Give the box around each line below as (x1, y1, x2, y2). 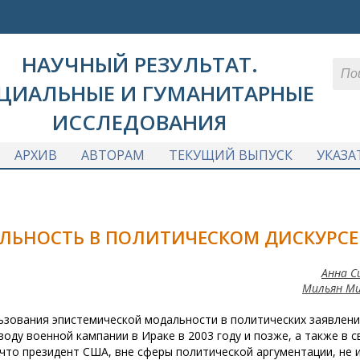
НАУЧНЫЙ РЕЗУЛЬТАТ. (22, 50, 258, 79)
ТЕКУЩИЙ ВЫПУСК (168, 146, 292, 164)
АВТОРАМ (80, 146, 145, 164)
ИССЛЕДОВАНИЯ (52, 108, 227, 137)
